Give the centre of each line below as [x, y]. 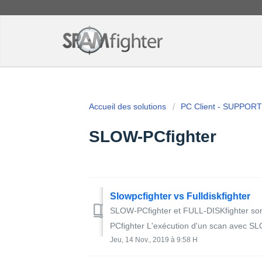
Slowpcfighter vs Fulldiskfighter [180, 196]
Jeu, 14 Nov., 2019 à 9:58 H [154, 240]
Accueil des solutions [129, 106]
